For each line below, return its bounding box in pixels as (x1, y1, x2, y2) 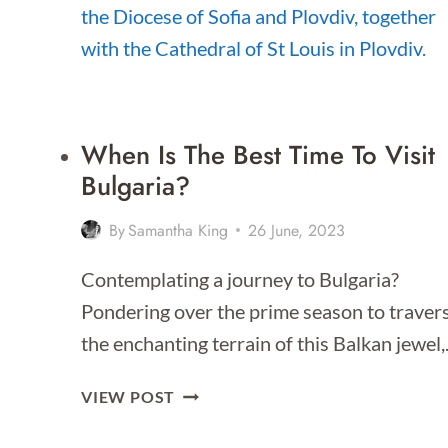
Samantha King (128, 218, 229, 242)
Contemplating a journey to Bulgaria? (81, 266, 399, 291)
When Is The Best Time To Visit (81, 135, 435, 174)
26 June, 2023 (248, 218, 346, 242)
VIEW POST (81, 386, 176, 406)
